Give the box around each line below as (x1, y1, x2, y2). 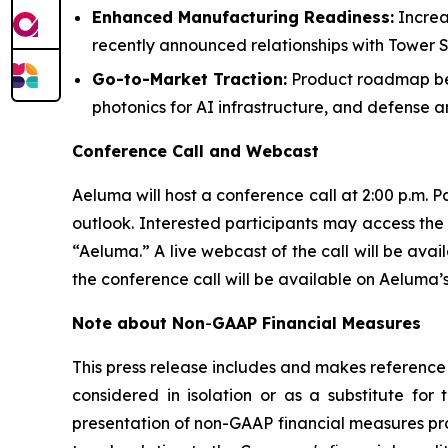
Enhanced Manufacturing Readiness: (92, 7, 394, 28)
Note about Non (72, 312, 205, 333)
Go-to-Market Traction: (92, 68, 287, 89)
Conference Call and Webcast (72, 140, 319, 161)
